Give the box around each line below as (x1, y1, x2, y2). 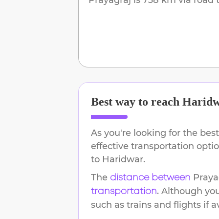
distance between (110, 174, 191, 182)
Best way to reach (91, 95, 182, 108)
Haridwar (102, 153, 143, 165)
